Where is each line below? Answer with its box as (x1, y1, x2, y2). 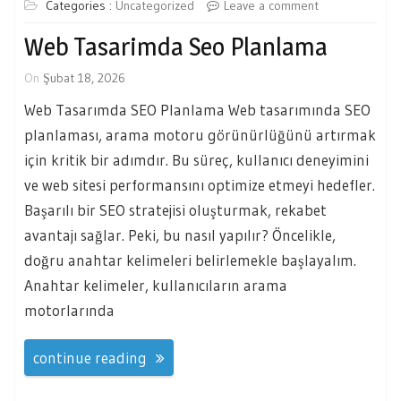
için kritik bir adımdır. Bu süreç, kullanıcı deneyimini (24, 149, 369, 169)
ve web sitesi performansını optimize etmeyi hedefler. (24, 175, 375, 194)
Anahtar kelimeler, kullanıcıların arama (24, 275, 287, 294)
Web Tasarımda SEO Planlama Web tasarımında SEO (24, 99, 371, 119)
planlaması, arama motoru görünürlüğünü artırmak (24, 124, 376, 144)
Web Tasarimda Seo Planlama (24, 30, 328, 62)
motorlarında (24, 300, 115, 320)
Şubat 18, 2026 (43, 69, 125, 86)
